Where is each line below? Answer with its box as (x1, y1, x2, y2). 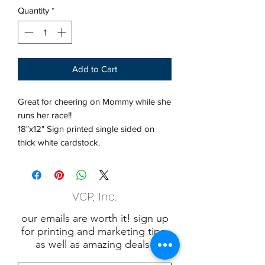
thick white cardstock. (18, 137, 100, 147)
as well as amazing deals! (35, 237, 154, 251)
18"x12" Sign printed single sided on (18, 123, 154, 134)
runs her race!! (18, 109, 72, 120)
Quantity (18, 5, 49, 16)
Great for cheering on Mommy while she (18, 96, 171, 106)
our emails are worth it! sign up (21, 211, 169, 225)
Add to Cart (72, 63, 117, 74)
